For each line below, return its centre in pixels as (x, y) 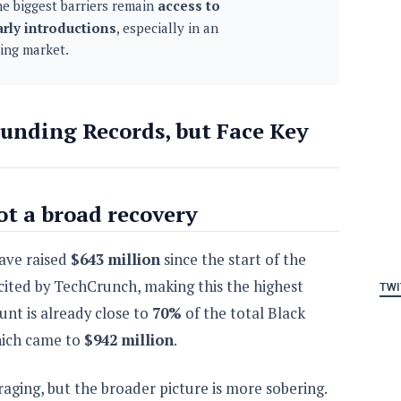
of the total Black (243, 313)
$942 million (129, 340)
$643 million (115, 259)
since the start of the (233, 259)
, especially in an (167, 27)
